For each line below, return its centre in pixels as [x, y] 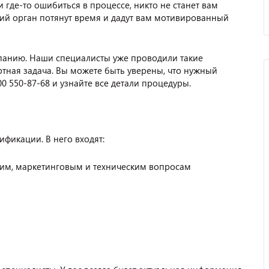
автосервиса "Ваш [156, 246]
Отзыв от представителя [171, 232]
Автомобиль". [146, 259]
